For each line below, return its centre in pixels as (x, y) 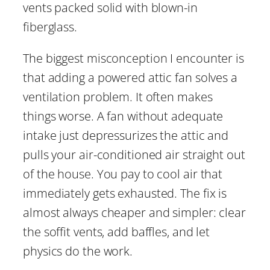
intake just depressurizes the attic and (126, 136)
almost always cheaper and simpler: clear (134, 213)
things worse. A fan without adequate (123, 116)
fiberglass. (50, 27)
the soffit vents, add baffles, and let (117, 232)
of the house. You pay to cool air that (123, 174)
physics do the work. (78, 251)
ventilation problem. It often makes (118, 97)
